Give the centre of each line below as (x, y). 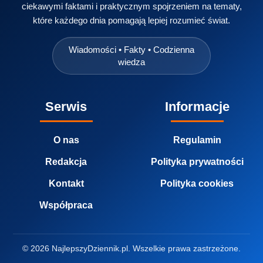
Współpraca (66, 205)
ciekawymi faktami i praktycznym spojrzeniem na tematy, (131, 6)
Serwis (66, 107)
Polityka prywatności (197, 162)
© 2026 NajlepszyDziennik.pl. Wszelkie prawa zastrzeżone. (131, 249)
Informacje (197, 107)
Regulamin (197, 140)
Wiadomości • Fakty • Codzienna (131, 50)
